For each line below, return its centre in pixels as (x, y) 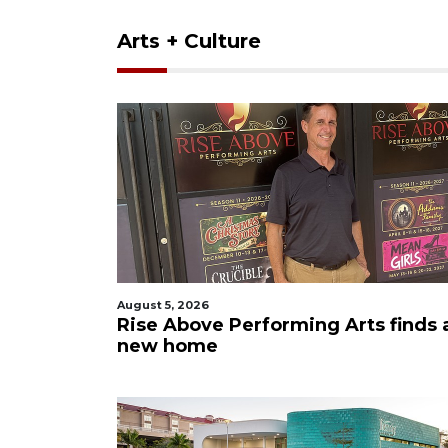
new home (167, 346)
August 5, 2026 (163, 305)
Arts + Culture (189, 41)
